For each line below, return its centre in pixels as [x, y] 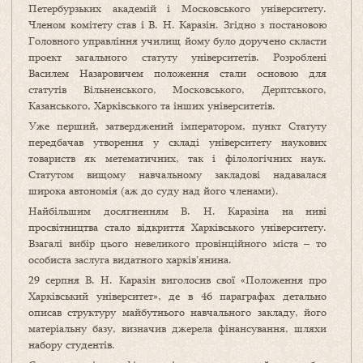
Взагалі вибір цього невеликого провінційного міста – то [177, 243]
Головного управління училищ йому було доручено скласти [177, 41]
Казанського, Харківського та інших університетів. [152, 106]
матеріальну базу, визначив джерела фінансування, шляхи [177, 329]
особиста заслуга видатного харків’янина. [130, 260]
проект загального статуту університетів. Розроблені [177, 57]
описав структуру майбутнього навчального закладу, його [177, 312]
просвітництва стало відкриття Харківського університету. [177, 227]
